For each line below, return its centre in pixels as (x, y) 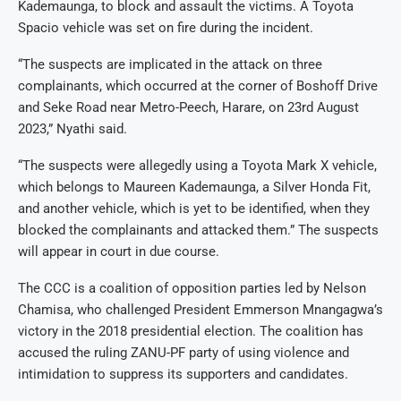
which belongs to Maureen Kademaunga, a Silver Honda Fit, (194, 188)
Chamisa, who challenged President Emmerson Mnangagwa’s (200, 310)
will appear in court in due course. (119, 252)
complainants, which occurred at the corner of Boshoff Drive (198, 86)
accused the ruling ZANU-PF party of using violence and (183, 353)
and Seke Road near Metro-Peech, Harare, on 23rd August (188, 108)
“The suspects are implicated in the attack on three (170, 65)
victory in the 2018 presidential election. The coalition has (191, 332)
